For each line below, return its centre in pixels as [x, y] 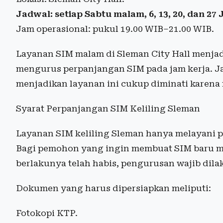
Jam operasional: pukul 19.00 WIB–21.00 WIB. [115, 29]
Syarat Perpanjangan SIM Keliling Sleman [108, 108]
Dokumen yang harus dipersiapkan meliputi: [113, 188]
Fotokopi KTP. [47, 213]
